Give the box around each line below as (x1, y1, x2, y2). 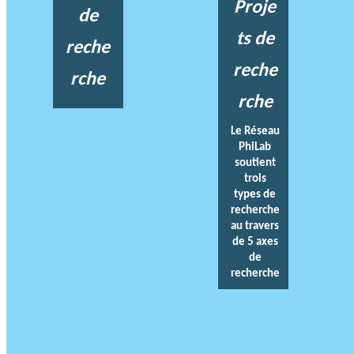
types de (234, 186, 277, 201)
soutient (234, 154, 276, 170)
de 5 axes (232, 233, 278, 249)
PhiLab (239, 138, 272, 154)
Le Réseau (230, 122, 280, 138)
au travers (231, 217, 280, 233)
